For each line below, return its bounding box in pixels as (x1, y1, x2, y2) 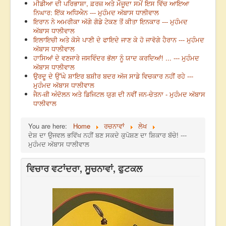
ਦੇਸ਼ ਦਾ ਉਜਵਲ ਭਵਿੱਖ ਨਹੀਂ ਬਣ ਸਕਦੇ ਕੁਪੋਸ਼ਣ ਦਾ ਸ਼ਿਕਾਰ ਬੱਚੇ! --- (28, 130, 187, 140)
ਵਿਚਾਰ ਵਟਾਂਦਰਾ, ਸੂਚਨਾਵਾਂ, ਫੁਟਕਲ (26, 162, 142, 176)
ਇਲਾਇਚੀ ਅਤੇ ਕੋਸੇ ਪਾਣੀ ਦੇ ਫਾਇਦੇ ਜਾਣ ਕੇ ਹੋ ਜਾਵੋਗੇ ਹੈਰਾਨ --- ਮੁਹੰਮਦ (33, 35, 204, 45)
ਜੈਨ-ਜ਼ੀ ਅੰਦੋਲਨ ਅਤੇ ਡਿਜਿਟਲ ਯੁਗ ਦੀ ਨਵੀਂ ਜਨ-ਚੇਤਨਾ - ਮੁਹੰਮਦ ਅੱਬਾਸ (33, 89, 205, 99)
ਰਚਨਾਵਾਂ (104, 121, 125, 131)
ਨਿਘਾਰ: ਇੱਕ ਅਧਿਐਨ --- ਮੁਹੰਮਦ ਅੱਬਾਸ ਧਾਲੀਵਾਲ (33, 8, 159, 18)
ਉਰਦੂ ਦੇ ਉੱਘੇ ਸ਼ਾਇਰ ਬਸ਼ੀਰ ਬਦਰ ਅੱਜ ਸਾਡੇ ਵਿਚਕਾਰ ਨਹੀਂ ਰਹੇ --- (33, 71, 193, 81)
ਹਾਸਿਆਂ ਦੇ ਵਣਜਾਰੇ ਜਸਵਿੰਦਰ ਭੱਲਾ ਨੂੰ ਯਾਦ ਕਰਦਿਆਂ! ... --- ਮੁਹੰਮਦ (33, 53, 199, 63)
